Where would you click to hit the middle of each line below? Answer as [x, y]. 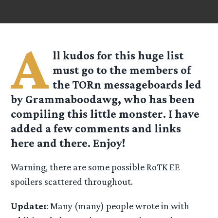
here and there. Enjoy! [68, 143]
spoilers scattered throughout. [72, 182]
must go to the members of [122, 70]
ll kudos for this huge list [118, 55]
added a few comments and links [96, 128]
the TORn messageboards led [127, 85]
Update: [29, 206]
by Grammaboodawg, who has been [103, 99]
